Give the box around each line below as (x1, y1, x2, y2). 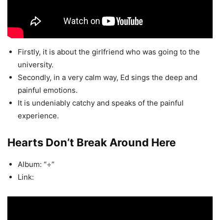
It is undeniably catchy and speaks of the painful (18, 98, 184, 108)
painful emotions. (18, 85, 78, 95)
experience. (18, 111, 59, 121)
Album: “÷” (18, 160, 55, 169)
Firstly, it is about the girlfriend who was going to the (18, 47, 200, 57)
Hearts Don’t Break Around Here (7, 136, 176, 149)
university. (18, 60, 54, 70)
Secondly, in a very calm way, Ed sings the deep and (18, 73, 197, 82)
